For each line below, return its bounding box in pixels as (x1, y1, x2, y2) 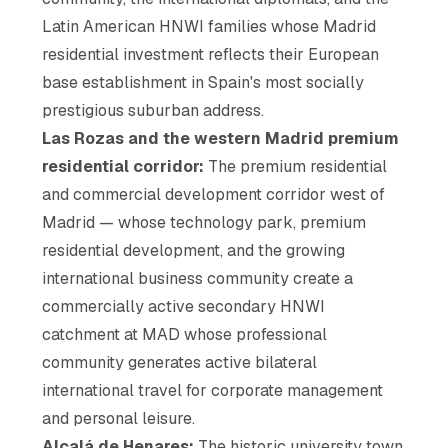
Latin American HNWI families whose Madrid (42, 15, 377, 37)
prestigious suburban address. (42, 99, 265, 121)
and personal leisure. (42, 407, 196, 429)
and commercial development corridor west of (42, 183, 386, 205)
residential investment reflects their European (42, 43, 380, 65)
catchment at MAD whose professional (42, 323, 328, 345)
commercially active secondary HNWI (42, 295, 326, 317)
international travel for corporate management (42, 379, 384, 401)
